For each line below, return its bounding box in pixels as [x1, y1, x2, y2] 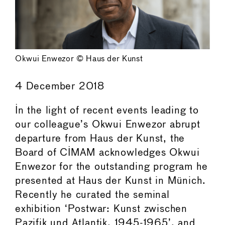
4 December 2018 [15, 81, 104, 91]
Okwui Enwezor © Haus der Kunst [15, 55, 143, 63]
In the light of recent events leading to [15, 105, 199, 116]
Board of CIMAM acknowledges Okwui [15, 148, 200, 158]
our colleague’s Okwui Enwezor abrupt [15, 120, 200, 130]
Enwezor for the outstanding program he [15, 162, 208, 172]
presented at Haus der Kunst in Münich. [15, 176, 206, 186]
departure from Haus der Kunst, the [15, 134, 185, 144]
